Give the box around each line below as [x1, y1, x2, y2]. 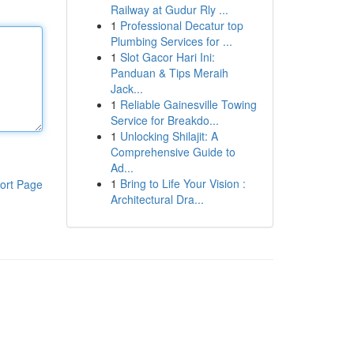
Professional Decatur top [119, 17, 243, 33]
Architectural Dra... [110, 191, 204, 207]
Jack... [110, 81, 143, 96]
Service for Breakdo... [110, 112, 219, 128]
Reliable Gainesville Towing [119, 96, 257, 112]
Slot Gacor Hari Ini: [119, 49, 215, 65]
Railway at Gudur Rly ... [110, 2, 228, 17]
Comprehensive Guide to [110, 144, 235, 160]
